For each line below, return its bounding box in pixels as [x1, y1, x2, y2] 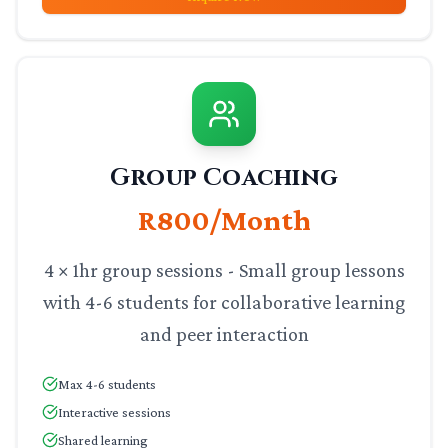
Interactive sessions [58, 404, 171, 420]
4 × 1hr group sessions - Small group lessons [43, 259, 405, 281]
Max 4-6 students [58, 376, 156, 392]
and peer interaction [139, 323, 309, 345]
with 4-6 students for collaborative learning [43, 291, 405, 313]
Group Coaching [109, 162, 339, 194]
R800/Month [137, 203, 311, 236]
